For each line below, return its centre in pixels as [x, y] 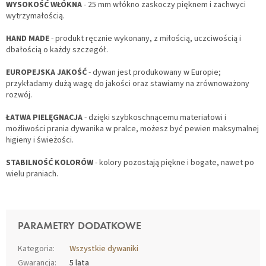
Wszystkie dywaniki [104, 249]
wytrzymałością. [35, 16]
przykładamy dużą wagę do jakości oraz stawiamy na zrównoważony [128, 84]
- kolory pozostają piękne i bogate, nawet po [174, 163]
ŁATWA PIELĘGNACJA [44, 118]
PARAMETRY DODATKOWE [80, 227]
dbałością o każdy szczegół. [57, 50]
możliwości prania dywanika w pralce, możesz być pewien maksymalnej [132, 129]
